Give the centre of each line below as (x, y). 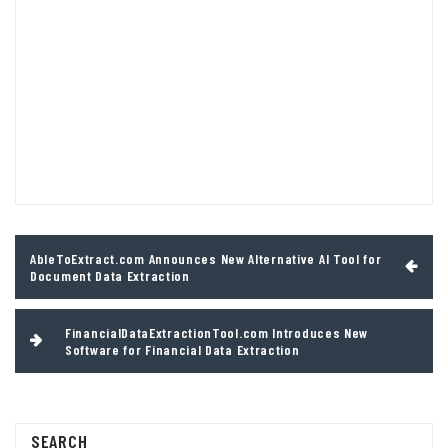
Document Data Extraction (110, 275)
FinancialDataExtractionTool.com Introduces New (217, 332)
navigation (56, 269)
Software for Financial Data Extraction (182, 349)
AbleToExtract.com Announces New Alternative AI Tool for (206, 258)
